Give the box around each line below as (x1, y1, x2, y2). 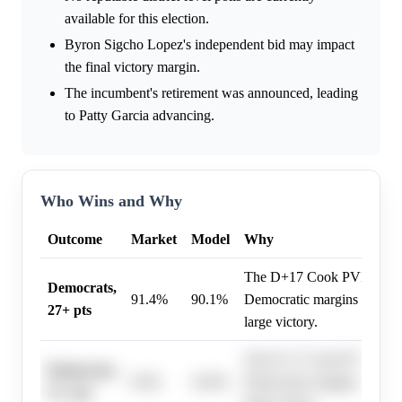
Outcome (48, 231, 102, 247)
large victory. (244, 313, 318, 329)
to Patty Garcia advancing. (65, 107, 214, 123)
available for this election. (65, 10, 209, 26)
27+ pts (48, 301, 92, 318)
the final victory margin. (65, 58, 200, 74)
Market (131, 231, 177, 247)
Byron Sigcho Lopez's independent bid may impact (65, 36, 354, 52)
